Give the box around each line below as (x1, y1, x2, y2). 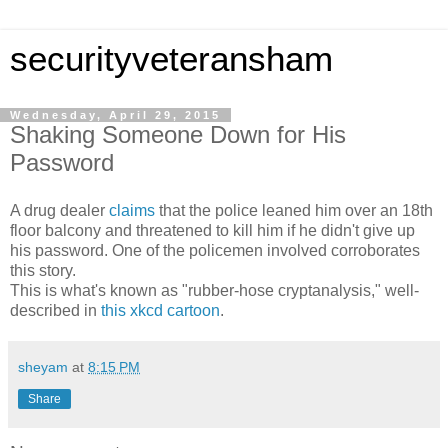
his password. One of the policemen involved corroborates (10, 241, 420, 259)
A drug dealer (10, 201, 109, 219)
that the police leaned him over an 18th (155, 201, 433, 219)
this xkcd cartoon (101, 301, 220, 319)
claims (109, 201, 155, 219)
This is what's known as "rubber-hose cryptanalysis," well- (10, 281, 419, 299)
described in (10, 301, 101, 319)
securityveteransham (10, 40, 333, 78)
